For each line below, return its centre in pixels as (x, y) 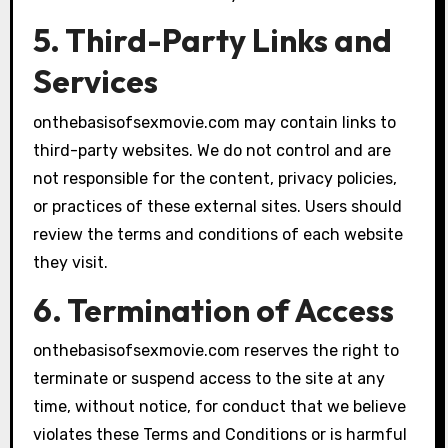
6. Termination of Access (213, 309)
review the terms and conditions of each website (217, 234)
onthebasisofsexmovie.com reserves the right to (215, 350)
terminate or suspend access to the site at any (208, 378)
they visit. (70, 262)
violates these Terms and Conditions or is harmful (219, 434)
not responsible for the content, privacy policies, (214, 178)
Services (95, 81)
